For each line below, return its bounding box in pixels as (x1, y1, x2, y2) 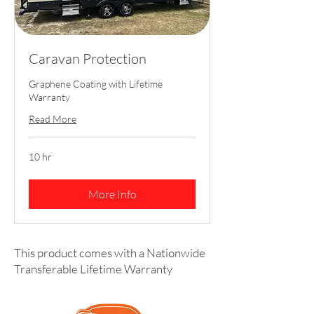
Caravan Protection (29, 50, 146, 68)
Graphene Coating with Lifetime (29, 78, 163, 90)
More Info (88, 187, 137, 202)
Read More (29, 113, 76, 125)
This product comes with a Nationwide (14, 245, 205, 261)
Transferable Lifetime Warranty (14, 261, 172, 277)
